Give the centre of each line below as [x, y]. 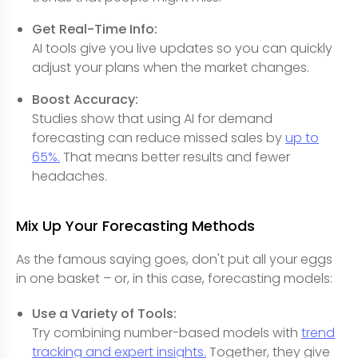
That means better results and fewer [175, 157]
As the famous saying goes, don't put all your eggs [174, 260]
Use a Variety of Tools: [104, 314]
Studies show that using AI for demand [152, 119]
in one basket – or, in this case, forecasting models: [174, 279]
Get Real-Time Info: [95, 30]
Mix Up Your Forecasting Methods [135, 226]
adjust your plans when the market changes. [171, 68]
